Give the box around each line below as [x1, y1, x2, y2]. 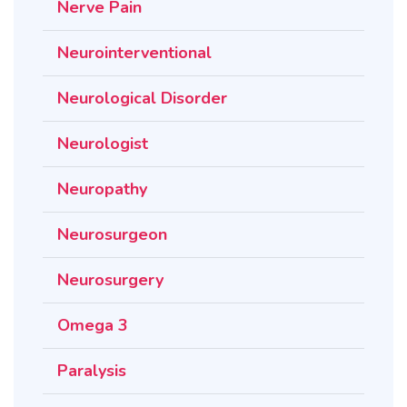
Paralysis [57, 360, 126, 382]
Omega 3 [57, 314, 128, 337]
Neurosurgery [57, 269, 164, 292]
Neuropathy [57, 178, 147, 201]
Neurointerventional [57, 42, 212, 65]
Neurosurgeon [57, 223, 167, 246]
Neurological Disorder [57, 87, 227, 110]
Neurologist [57, 133, 148, 155]
